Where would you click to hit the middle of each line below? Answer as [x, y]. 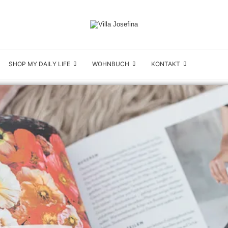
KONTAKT [166, 64]
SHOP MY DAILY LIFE [39, 64]
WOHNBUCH [111, 64]
